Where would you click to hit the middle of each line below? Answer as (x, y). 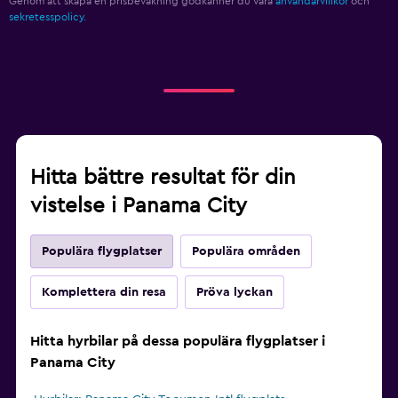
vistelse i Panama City (139, 207)
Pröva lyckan (235, 293)
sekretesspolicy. (48, 17)
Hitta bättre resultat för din (163, 178)
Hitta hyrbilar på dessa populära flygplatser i (178, 342)
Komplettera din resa (104, 293)
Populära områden (246, 252)
